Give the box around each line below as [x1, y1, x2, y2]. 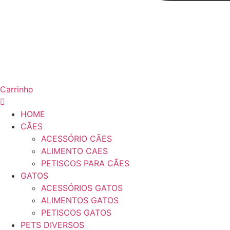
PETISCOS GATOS [41, 207, 111, 218]
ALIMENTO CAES [41, 146, 108, 156]
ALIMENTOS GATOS [41, 195, 119, 205]
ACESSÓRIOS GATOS [41, 183, 123, 193]
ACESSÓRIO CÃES [41, 133, 112, 144]
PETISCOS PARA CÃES [41, 158, 129, 168]
